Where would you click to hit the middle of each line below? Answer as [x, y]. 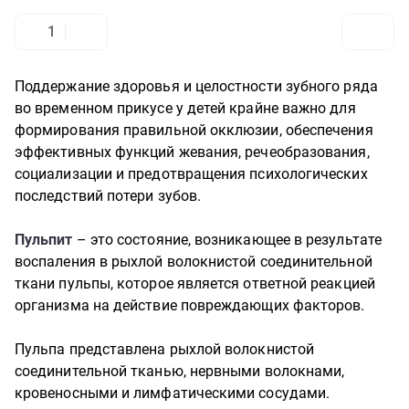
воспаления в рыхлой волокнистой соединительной [194, 262]
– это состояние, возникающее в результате [229, 240]
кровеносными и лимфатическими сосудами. [173, 393]
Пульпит [46, 240]
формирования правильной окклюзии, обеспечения [194, 130]
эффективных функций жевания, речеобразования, [192, 152]
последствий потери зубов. [110, 196]
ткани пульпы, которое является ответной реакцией [195, 283]
